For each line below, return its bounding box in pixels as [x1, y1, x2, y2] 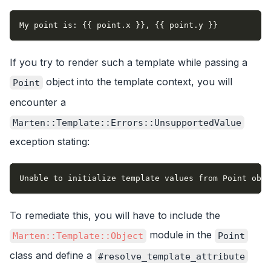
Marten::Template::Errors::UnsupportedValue [13, 117, 241, 128]
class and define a [10, 249, 95, 261]
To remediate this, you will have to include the [10, 209, 220, 222]
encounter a [10, 96, 66, 108]
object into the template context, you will [43, 76, 232, 88]
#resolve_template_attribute [98, 250, 245, 262]
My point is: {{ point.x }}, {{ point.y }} [19, 21, 218, 30]
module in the [146, 229, 215, 241]
